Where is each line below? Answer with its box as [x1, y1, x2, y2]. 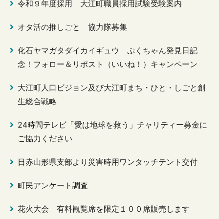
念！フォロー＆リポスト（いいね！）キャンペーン [18, 59, 197, 69]
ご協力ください [18, 133, 72, 143]
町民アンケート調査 [18, 180, 88, 190]
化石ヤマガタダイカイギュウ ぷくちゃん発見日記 [18, 45, 197, 55]
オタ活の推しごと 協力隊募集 [18, 22, 127, 32]
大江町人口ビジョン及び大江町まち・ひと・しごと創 [18, 82, 205, 92]
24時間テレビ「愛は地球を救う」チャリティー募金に [18, 119, 207, 130]
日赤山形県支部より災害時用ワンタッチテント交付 [18, 156, 197, 167]
